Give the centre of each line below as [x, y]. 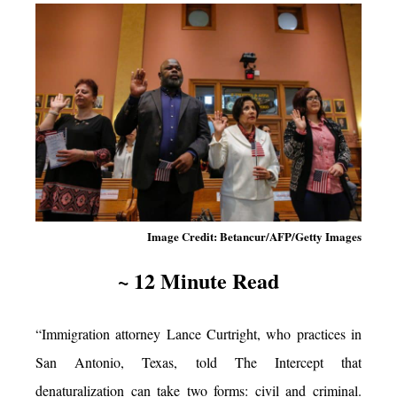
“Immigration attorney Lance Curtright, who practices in [198, 333]
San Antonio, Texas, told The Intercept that [198, 362]
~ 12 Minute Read [198, 280]
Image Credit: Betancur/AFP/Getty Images [254, 236]
